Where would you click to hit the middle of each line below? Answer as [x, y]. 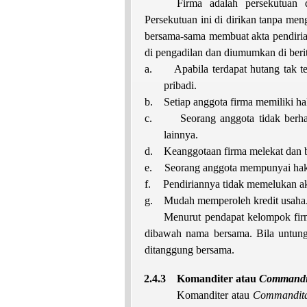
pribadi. [181, 85]
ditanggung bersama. [189, 249]
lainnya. [181, 134]
